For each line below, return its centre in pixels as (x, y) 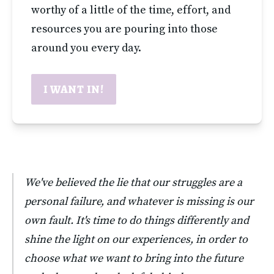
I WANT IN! (73, 89)
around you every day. (86, 48)
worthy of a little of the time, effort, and (131, 10)
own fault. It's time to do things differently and (137, 220)
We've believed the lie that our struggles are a (133, 182)
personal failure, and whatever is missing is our (139, 201)
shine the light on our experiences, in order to (136, 239)
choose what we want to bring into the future (134, 258)
